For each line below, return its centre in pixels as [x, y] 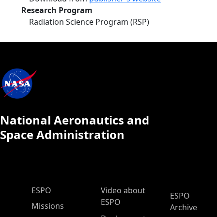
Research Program [57, 10]
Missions [48, 206]
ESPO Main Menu [58, 190]
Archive [184, 207]
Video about [123, 190]
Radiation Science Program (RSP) [89, 22]
